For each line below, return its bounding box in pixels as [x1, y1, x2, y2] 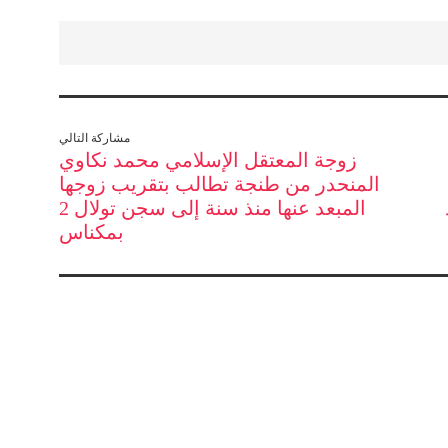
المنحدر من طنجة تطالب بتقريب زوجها [59, 173, 380, 195]
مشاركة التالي [59, 131, 130, 145]
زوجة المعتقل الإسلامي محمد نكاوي [59, 149, 357, 171]
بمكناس [59, 221, 124, 243]
